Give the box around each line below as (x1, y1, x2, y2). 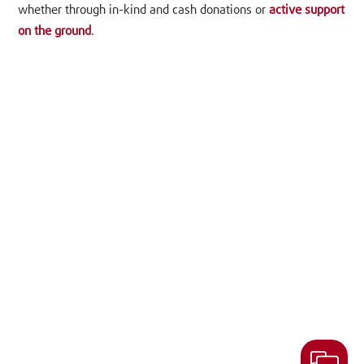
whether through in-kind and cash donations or (18, 4, 270, 17)
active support (269, 4, 345, 17)
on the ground (18, 25, 92, 38)
